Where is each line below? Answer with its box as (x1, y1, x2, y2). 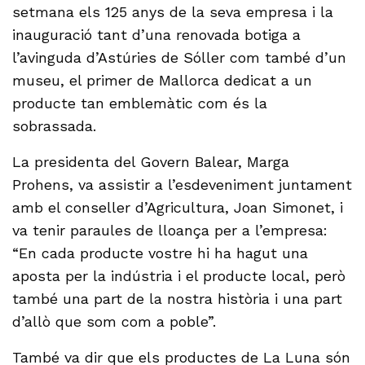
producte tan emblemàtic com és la (12, 95, 268, 112)
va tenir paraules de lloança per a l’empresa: (12, 222, 328, 240)
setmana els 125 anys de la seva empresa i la (12, 3, 334, 21)
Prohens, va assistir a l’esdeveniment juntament (12, 176, 353, 194)
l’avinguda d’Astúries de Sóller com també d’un (12, 49, 347, 67)
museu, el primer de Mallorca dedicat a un (12, 72, 313, 90)
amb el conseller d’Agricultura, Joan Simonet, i (12, 199, 344, 217)
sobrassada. (12, 117, 96, 135)
